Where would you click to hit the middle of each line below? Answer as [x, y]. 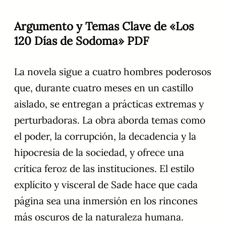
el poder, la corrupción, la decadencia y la [105, 136]
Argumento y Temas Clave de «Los [104, 26]
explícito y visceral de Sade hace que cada [106, 185]
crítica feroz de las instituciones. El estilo [104, 169]
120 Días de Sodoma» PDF [81, 41]
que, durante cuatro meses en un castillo [104, 88]
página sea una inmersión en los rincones [106, 201]
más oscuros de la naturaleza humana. [99, 217]
